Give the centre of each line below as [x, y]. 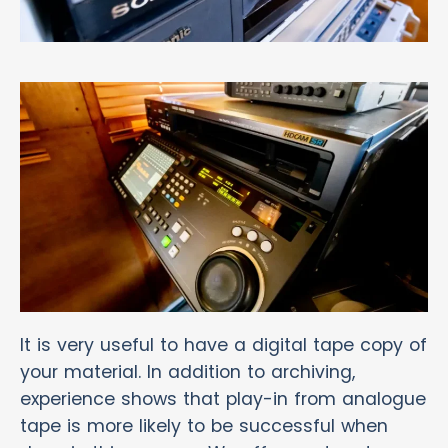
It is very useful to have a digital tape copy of [223, 344]
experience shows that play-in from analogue [223, 398]
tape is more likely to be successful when [204, 425]
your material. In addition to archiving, [187, 371]
